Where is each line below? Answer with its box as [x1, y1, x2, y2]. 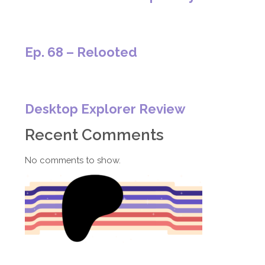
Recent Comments [25, 125, 164, 144]
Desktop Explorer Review [25, 101, 186, 117]
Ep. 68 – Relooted [25, 44, 138, 60]
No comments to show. [25, 155, 121, 166]
